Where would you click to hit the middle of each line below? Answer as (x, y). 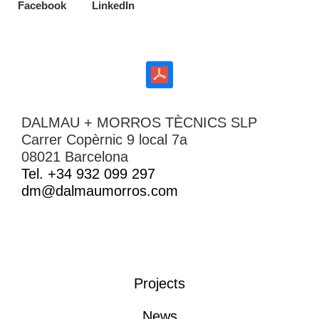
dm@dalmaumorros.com (100, 191)
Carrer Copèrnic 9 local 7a (104, 140)
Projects (159, 283)
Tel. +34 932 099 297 (88, 174)
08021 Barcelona (75, 157)
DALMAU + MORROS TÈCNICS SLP (139, 123)
